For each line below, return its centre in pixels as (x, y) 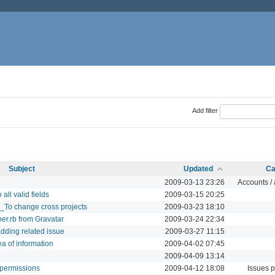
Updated (198, 168)
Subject (22, 168)
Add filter (205, 111)
